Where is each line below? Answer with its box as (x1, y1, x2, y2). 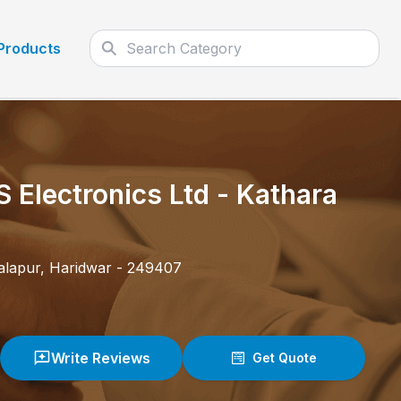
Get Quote (252, 350, 317, 365)
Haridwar (49, 259, 112, 277)
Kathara (236, 178, 337, 210)
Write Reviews (50, 349, 150, 367)
